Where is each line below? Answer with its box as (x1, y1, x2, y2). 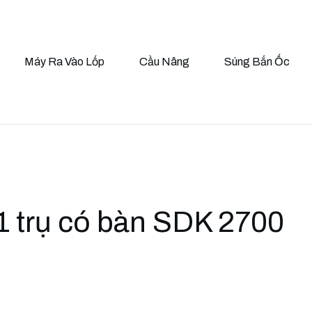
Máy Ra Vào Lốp (24, 56, 104, 68)
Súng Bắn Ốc (224, 56, 290, 68)
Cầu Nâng (139, 56, 189, 68)
